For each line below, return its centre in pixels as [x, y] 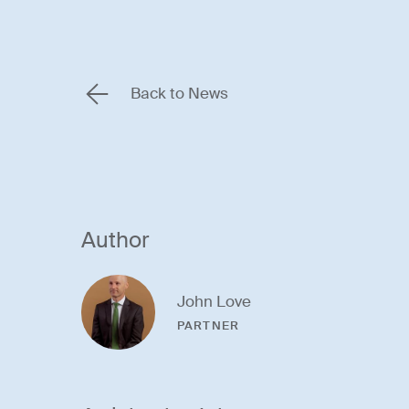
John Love [214, 302]
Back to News [179, 94]
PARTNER [208, 326]
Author [115, 241]
